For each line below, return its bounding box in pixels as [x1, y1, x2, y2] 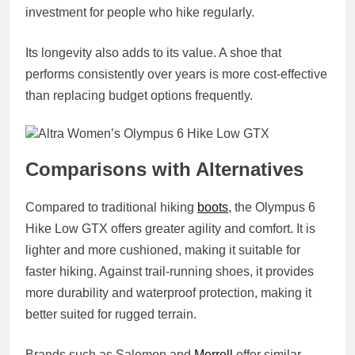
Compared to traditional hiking [25, 200, 197, 215]
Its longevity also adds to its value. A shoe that [25, 46, 281, 60]
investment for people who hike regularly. [25, 6, 254, 20]
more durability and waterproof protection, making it [25, 286, 311, 300]
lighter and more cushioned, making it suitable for [25, 243, 300, 258]
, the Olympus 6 [228, 200, 315, 215]
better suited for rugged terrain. [25, 307, 197, 322]
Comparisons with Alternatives [25, 158, 303, 181]
